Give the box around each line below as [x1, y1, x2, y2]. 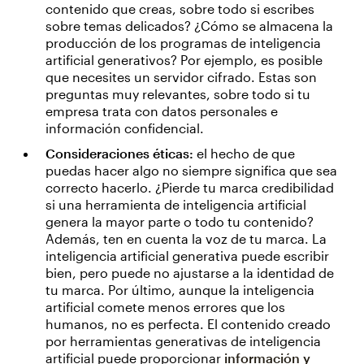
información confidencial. [45, 120, 204, 136]
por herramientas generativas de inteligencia [45, 333, 321, 349]
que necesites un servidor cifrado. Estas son [45, 69, 317, 85]
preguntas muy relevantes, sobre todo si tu [45, 86, 310, 102]
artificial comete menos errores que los [45, 299, 285, 315]
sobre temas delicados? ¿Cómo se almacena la [45, 18, 333, 34]
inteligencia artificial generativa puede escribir [45, 248, 329, 264]
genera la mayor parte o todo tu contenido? [45, 214, 314, 230]
